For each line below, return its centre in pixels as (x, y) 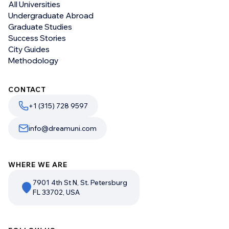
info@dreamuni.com (63, 128)
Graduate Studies (40, 27)
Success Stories (37, 38)
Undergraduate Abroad (51, 16)
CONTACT (27, 90)
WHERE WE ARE (38, 165)
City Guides (29, 50)
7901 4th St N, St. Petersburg (80, 183)
